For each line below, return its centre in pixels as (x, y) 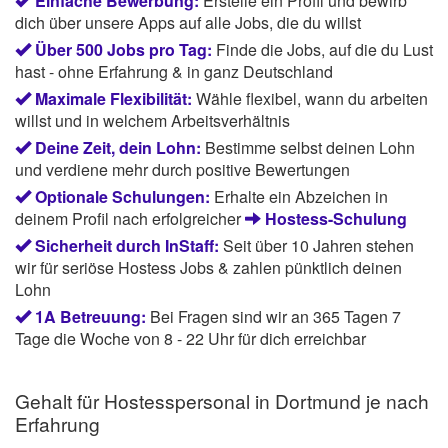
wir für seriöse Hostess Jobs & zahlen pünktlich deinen (208, 268)
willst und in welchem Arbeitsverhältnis (152, 121)
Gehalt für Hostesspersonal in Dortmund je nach (222, 400)
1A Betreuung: (90, 317)
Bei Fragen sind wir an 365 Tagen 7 (275, 317)
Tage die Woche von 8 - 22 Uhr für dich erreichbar (190, 339)
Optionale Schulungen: (122, 197)
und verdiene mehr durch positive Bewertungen (182, 170)
